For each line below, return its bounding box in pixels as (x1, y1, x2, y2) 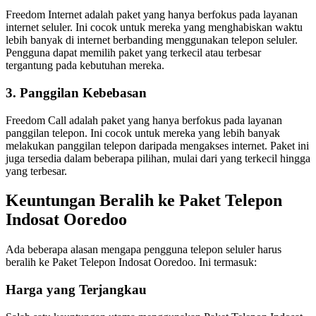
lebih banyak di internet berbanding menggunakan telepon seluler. (6, 34, 298, 47)
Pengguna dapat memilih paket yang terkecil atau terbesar (6, 47, 261, 59)
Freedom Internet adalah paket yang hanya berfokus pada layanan (6, 8, 298, 21)
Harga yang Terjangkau (6, 282, 147, 298)
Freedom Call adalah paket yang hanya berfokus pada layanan (6, 114, 282, 126)
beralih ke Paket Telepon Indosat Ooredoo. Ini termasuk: (6, 256, 257, 269)
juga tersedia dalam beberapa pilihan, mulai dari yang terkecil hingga (6, 152, 310, 164)
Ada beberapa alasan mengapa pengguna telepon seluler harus (6, 243, 281, 256)
